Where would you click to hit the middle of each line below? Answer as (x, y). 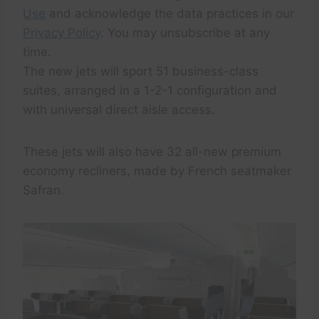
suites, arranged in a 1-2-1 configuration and (150, 91)
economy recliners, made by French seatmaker (157, 171)
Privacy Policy (62, 33)
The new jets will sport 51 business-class (141, 72)
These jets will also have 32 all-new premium (152, 152)
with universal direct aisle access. (119, 110)
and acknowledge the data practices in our (170, 14)
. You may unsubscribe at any (185, 33)
